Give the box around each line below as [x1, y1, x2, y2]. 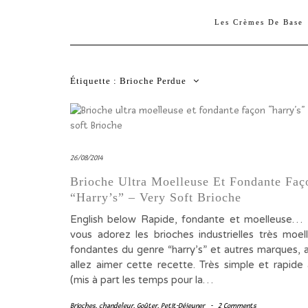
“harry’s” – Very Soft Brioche [70, 190, 241, 205]
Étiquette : [70, 76, 120, 87]
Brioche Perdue [120, 76, 186, 87]
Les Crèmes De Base [214, 18, 307, 27]
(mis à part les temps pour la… [70, 274, 213, 287]
